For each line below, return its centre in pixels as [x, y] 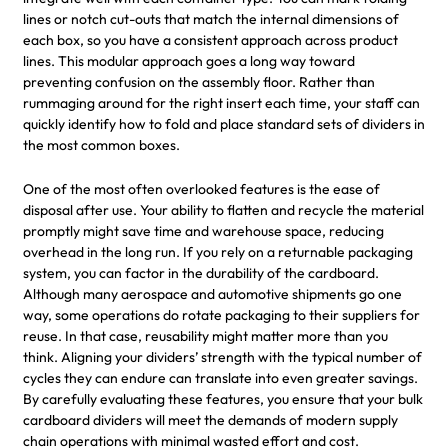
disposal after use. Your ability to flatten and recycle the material [223, 209]
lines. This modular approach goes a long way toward [189, 60]
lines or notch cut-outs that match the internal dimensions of [211, 18]
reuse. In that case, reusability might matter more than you [205, 335]
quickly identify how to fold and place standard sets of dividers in [224, 123]
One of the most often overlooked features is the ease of [201, 188]
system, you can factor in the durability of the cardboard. [201, 272]
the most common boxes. [101, 144]
